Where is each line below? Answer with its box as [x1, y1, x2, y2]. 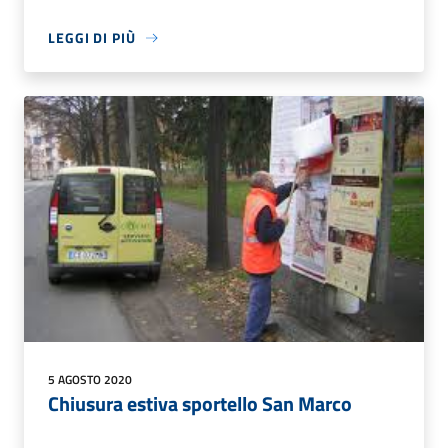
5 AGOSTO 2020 [48, 369, 132, 389]
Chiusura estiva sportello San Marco [48, 387, 352, 419]
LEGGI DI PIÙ [48, 27, 136, 49]
